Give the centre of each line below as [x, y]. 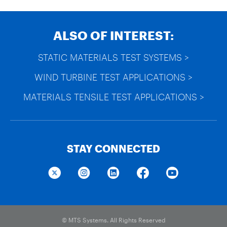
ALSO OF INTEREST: [113, 35]
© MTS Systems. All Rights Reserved [113, 220]
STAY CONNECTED [113, 148]
